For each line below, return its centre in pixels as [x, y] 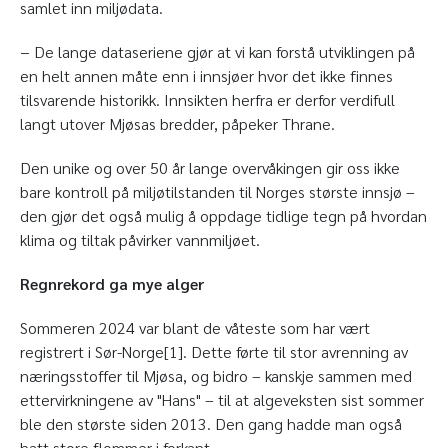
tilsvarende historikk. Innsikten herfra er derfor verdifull [207, 100]
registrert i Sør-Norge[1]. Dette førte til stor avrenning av [214, 352]
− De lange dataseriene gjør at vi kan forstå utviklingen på [217, 52]
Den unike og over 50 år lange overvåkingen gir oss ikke [210, 168]
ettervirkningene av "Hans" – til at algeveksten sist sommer [222, 400]
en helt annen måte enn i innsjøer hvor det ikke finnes [206, 76]
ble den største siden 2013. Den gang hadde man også [211, 424]
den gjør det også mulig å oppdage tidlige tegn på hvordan [223, 216]
